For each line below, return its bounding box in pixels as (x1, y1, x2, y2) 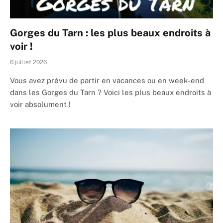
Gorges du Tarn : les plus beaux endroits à (10, 27, 211, 39)
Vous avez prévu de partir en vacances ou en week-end (10, 76, 204, 85)
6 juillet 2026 (10, 59, 47, 66)
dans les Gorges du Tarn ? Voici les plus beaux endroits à (10, 88, 211, 97)
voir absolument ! (10, 100, 71, 109)
